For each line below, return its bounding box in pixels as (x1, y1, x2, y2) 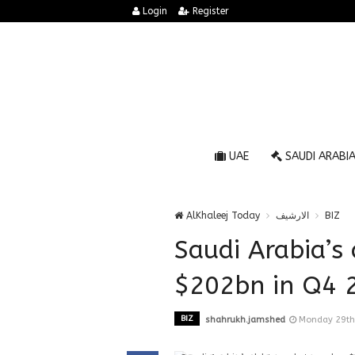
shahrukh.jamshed (205, 315, 285, 325)
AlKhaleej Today (183, 210, 260, 221)
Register (189, 6, 229, 17)
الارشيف (276, 210, 309, 221)
